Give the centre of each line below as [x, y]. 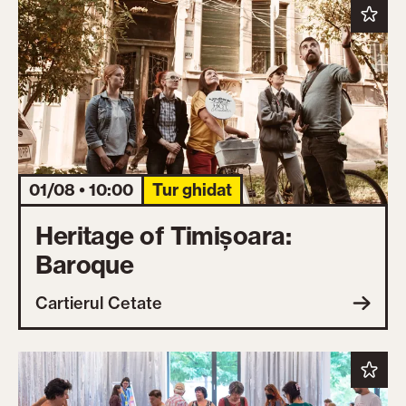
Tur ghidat [193, 190]
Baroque [85, 264]
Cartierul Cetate [99, 303]
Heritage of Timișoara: [164, 235]
